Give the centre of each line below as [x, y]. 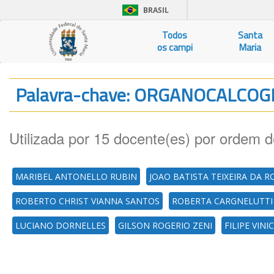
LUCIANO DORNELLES [61, 225]
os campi [175, 47]
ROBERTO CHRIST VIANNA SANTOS [87, 201]
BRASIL [156, 10]
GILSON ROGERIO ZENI [165, 225]
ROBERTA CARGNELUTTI [222, 201]
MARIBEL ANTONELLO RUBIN [76, 176]
